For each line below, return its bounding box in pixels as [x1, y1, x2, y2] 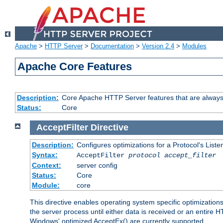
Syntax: [31, 150, 58, 159]
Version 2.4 [142, 42, 174, 50]
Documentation [91, 42, 134, 50]
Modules [182, 42, 207, 50]
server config [76, 161, 117, 169]
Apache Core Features [17, 60, 132, 73]
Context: [31, 161, 61, 169]
